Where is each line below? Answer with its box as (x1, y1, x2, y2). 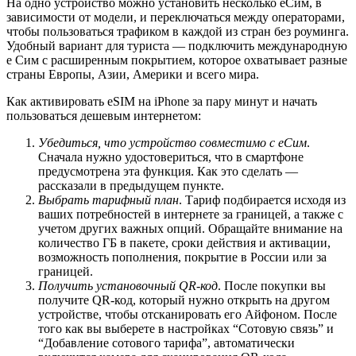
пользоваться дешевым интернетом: (6, 108, 201, 122)
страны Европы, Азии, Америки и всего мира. (6, 67, 259, 81)
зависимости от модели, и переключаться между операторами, (6, 10, 345, 24)
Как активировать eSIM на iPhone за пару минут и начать (6, 94, 317, 108)
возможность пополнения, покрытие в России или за (38, 250, 327, 264)
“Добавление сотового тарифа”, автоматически (38, 335, 295, 350)
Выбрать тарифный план (38, 192, 179, 207)
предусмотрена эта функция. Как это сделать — (38, 164, 298, 178)
